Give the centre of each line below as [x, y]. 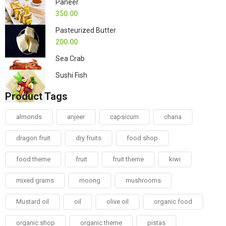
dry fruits [89, 138]
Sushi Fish [71, 75]
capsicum [124, 117]
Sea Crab [70, 59]
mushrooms [143, 181]
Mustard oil [33, 202]
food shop [142, 138]
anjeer [76, 117]
